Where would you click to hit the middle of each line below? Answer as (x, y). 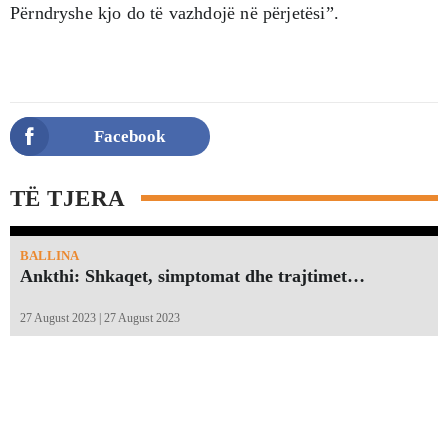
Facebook (129, 136)
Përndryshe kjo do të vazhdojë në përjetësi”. (174, 12)
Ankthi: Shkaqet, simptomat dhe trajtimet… (192, 275)
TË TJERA (68, 198)
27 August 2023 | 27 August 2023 (100, 317)
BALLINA (49, 255)
